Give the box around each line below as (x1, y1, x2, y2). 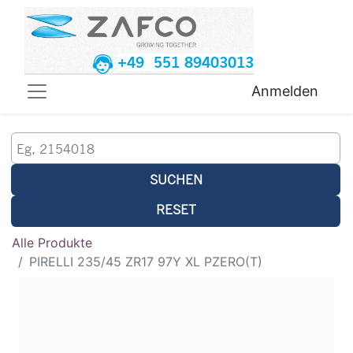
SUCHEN (149, 171, 203, 188)
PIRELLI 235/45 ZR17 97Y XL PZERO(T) (29, 254, 262, 270)
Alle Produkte (12, 235, 92, 251)
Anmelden (251, 83, 318, 100)
